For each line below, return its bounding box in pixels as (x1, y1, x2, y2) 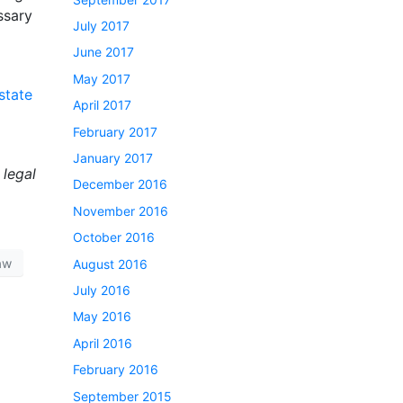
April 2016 (73, 335, 132, 351)
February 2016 (73, 362, 158, 378)
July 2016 (73, 282, 130, 298)
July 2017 (73, 18, 130, 34)
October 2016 (73, 229, 155, 246)
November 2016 (73, 202, 168, 219)
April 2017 (73, 97, 131, 113)
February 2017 (73, 123, 157, 139)
